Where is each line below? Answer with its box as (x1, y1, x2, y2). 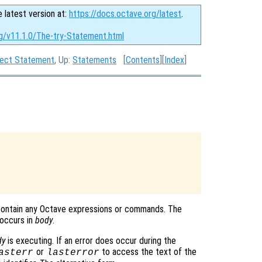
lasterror (46, 247, 99, 258)
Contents (126, 54, 160, 65)
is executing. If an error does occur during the (5, 235, 176, 247)
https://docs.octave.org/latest (69, 8, 181, 19)
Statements (73, 54, 116, 65)
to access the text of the (99, 246, 197, 258)
